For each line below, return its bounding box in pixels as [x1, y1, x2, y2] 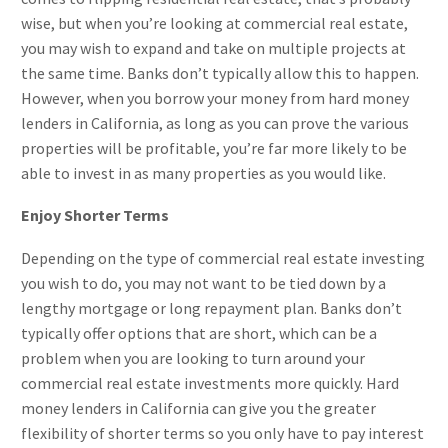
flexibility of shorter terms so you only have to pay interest [21, 422, 424, 443]
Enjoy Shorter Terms [21, 205, 169, 226]
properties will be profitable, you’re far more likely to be [21, 137, 407, 158]
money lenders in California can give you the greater [21, 397, 376, 418]
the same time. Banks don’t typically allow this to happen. [21, 62, 419, 83]
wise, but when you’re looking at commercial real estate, [21, 12, 408, 33]
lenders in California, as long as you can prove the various [21, 112, 409, 133]
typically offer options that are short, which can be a [21, 322, 377, 343]
